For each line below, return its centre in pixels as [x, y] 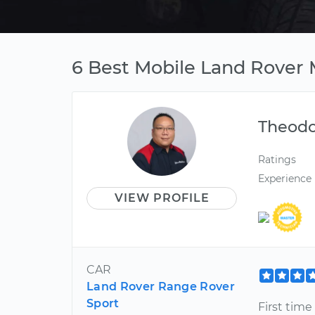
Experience [285, 179]
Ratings [277, 160]
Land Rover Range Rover [161, 286]
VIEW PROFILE [162, 198]
